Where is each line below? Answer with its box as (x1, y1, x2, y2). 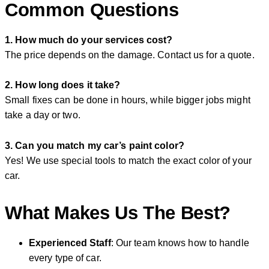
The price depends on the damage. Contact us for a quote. (5, 50, 255, 61)
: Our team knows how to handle (110, 237, 249, 248)
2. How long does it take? (5, 80, 121, 91)
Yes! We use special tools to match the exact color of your (5, 155, 252, 166)
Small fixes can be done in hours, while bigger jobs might (5, 95, 250, 106)
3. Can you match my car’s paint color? (5, 140, 184, 151)
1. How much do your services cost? (5, 35, 173, 46)
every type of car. (29, 252, 101, 263)
